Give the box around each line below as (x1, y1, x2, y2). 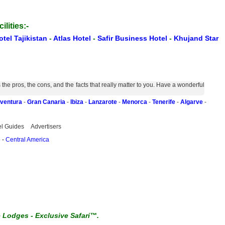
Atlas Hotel (53, 34, 93, 42)
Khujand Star (174, 34, 218, 42)
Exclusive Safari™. (35, 211, 99, 219)
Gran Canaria (27, 98, 65, 105)
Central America (6, 136, 49, 143)
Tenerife (152, 98, 175, 105)
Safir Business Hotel (97, 34, 169, 42)
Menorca (122, 98, 147, 105)
